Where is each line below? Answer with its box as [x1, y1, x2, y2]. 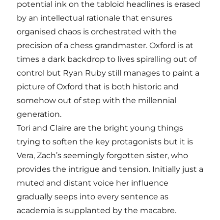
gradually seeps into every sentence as [17, 192, 169, 201]
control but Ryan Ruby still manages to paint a [17, 68, 200, 78]
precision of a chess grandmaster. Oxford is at [17, 41, 194, 50]
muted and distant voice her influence [17, 178, 169, 188]
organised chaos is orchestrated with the [17, 27, 177, 36]
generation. [17, 110, 62, 119]
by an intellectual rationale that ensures [17, 13, 173, 23]
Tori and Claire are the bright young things [17, 123, 184, 133]
